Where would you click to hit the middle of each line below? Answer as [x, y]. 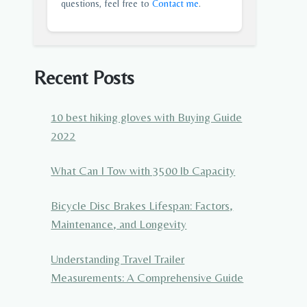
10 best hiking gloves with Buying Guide [147, 117]
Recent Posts [84, 77]
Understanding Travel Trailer [118, 259]
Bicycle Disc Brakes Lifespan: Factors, [142, 205]
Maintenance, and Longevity [119, 224]
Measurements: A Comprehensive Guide [147, 277]
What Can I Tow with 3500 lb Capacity [143, 170]
